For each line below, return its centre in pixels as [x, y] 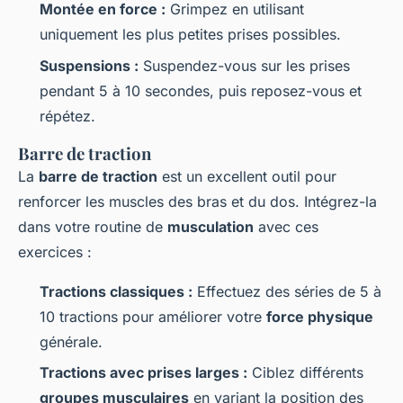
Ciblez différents [305, 373]
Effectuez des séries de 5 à [287, 291]
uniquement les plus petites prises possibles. [190, 35]
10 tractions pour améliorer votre [153, 316]
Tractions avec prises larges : [143, 373]
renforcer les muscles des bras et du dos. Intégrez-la [197, 201]
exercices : [55, 251]
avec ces [286, 226]
